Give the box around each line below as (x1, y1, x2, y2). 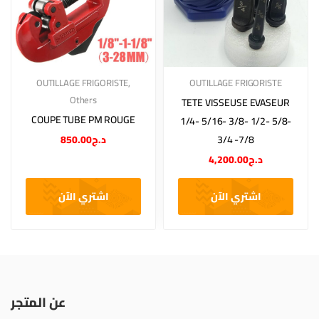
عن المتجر (11, 291, 66, 314)
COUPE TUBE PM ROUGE (31, 110, 135, 129)
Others (69, 91, 98, 108)
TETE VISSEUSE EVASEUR (182, 93, 290, 112)
